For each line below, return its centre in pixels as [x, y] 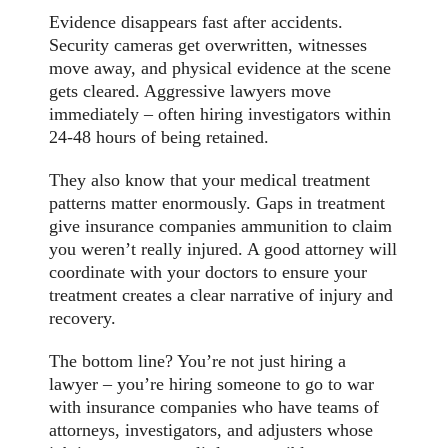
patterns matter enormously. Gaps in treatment [217, 203]
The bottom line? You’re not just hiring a [198, 361]
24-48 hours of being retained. [159, 137]
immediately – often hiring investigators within [220, 114]
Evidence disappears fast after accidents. [196, 22]
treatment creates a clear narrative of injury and [221, 295]
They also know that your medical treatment [210, 180]
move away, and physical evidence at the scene [220, 68]
